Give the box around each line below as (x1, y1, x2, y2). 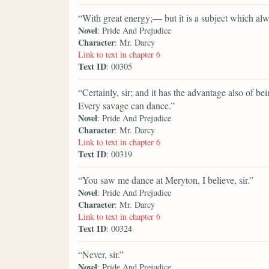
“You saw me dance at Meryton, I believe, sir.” (78, 174, 253, 187)
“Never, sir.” (78, 248, 124, 261)
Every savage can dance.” (78, 99, 175, 112)
